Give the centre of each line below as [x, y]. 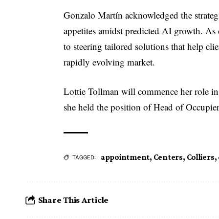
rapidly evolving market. [109, 62]
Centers [168, 157]
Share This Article [73, 199]
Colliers [200, 157]
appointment [125, 157]
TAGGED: [84, 158]
